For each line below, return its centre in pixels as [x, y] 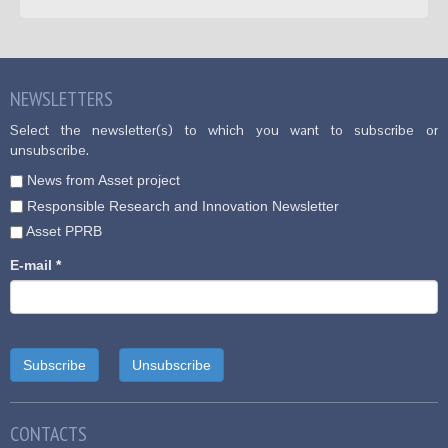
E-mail [33, 265]
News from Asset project [103, 180]
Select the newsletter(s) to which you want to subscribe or [224, 130]
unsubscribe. [49, 150]
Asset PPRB [64, 231]
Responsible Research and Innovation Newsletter [183, 205]
